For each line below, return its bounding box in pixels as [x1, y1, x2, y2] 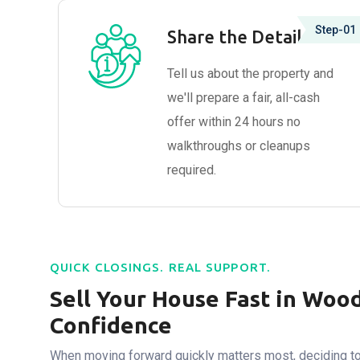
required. [167, 162, 216, 178]
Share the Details [167, 27, 310, 47]
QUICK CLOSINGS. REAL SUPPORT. [50, 260, 271, 274]
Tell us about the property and [167, 66, 333, 81]
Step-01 [314, 23, 356, 36]
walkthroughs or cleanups [167, 138, 310, 153]
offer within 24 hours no [167, 114, 301, 129]
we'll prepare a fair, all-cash [167, 90, 320, 105]
